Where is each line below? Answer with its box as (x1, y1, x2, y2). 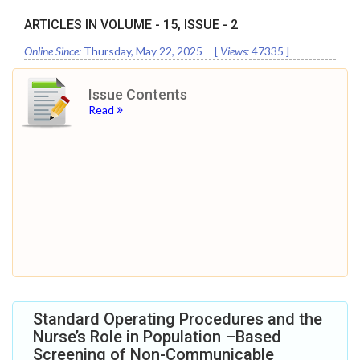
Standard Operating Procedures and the (33, 309, 322, 329)
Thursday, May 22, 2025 (84, 44, 202, 58)
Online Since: (24, 44, 81, 58)
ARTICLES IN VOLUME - (24, 17, 163, 32)
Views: (220, 44, 249, 58)
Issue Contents (88, 86, 187, 103)
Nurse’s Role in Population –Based (33, 327, 281, 346)
